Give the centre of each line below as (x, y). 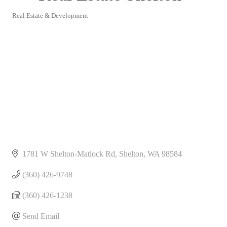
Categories (37, 25)
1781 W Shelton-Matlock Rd (69, 154)
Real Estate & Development (50, 15)
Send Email (41, 216)
